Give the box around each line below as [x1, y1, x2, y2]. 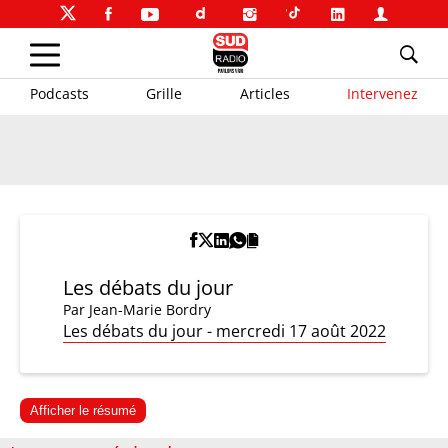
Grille [146, 83, 183, 103]
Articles [239, 83, 290, 103]
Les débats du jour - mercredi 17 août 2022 [62, 320, 386, 342]
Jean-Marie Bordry [88, 300, 211, 319]
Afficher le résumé [30, 403, 136, 418]
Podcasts [30, 83, 89, 103]
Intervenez [346, 83, 418, 103]
